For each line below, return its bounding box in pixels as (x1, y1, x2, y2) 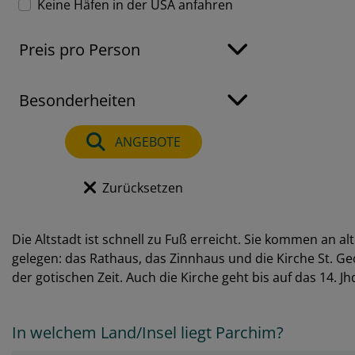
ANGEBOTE (111, 133, 181, 151)
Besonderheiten (19, 90, 136, 111)
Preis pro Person (19, 39, 140, 60)
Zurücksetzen (101, 179, 183, 197)
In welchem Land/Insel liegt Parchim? (12, 322, 284, 343)
